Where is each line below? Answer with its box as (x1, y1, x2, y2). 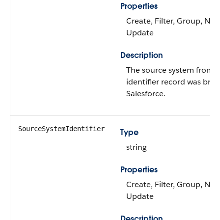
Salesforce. (126, 88, 165, 99)
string (126, 142, 147, 152)
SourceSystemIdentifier (18, 125, 105, 133)
